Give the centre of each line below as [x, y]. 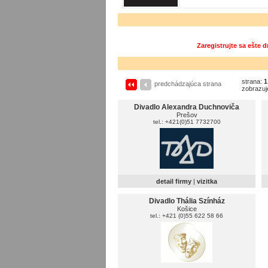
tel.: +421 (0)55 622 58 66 [187, 216]
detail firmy [174, 181]
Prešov [187, 115]
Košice [187, 209]
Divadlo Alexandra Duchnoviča [187, 107]
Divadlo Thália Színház [187, 201]
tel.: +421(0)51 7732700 [187, 122]
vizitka [207, 181]
